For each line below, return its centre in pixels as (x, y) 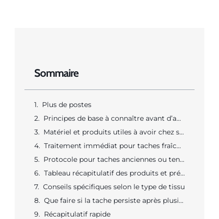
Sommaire (56, 73)
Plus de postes (67, 104)
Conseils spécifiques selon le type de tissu (114, 186)
